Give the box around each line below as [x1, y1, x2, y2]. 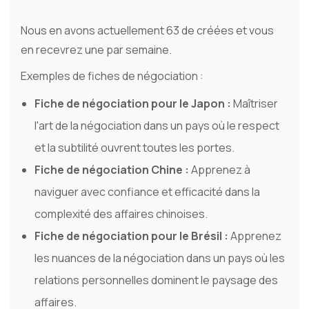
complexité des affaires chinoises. [34, 206, 208, 222]
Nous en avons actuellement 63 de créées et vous [21, 23, 274, 39]
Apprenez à [191, 162, 250, 178]
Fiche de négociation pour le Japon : [34, 96, 233, 112]
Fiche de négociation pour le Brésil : [34, 228, 230, 244]
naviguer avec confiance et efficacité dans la [34, 184, 260, 200]
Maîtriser [233, 96, 278, 112]
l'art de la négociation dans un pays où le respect [34, 118, 279, 134]
